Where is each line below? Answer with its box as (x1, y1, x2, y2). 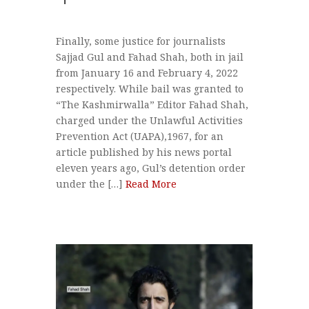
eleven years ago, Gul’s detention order (55, 161, 246, 175)
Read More (125, 177, 177, 190)
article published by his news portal (55, 145, 232, 159)
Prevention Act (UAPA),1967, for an (55, 129, 223, 143)
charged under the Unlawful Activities (55, 113, 243, 127)
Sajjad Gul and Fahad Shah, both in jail (55, 50, 243, 63)
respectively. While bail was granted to (55, 81, 243, 95)
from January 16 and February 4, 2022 (55, 66, 238, 79)
